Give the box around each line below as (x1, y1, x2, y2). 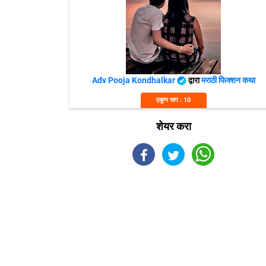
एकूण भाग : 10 (156, 96, 191, 104)
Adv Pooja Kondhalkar (91, 75, 177, 85)
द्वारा (188, 75, 201, 85)
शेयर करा (156, 120, 191, 132)
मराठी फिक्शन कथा (201, 75, 255, 85)
